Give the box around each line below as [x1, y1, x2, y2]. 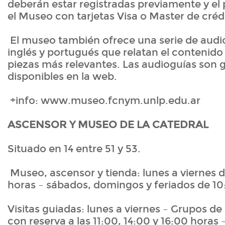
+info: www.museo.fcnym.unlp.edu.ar [8, 94, 200, 107]
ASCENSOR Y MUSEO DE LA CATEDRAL [8, 119, 208, 131]
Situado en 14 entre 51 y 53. [8, 143, 141, 155]
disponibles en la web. [8, 70, 117, 83]
